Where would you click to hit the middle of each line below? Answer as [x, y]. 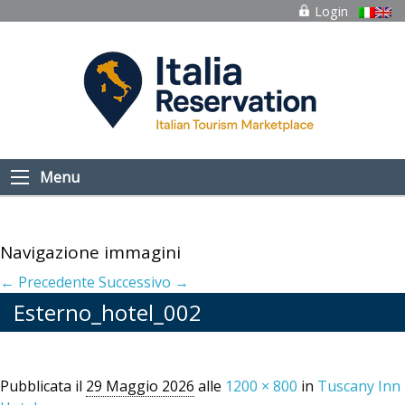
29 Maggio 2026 [140, 386]
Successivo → [144, 282]
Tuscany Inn [359, 386]
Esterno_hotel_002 [108, 312]
